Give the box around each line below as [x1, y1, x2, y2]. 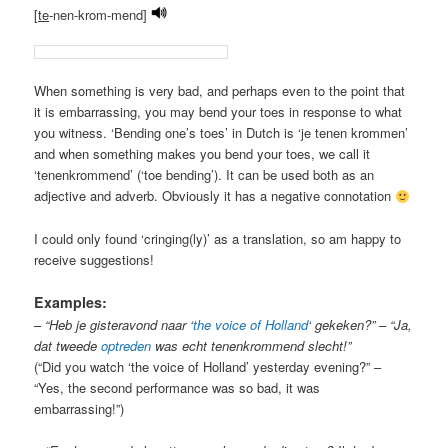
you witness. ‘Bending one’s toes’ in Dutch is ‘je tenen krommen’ [34, 123, 409, 143]
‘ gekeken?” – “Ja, [308, 314, 413, 334]
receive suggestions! [34, 249, 155, 269]
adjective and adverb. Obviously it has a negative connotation [34, 186, 396, 206]
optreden [101, 335, 152, 355]
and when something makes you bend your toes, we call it [34, 144, 371, 164]
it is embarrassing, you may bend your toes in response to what [34, 102, 403, 122]
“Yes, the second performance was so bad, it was [34, 377, 321, 397]
